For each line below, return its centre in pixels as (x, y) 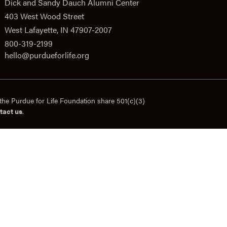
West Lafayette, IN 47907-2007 (58, 30)
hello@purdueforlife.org (47, 55)
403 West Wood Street (44, 16)
